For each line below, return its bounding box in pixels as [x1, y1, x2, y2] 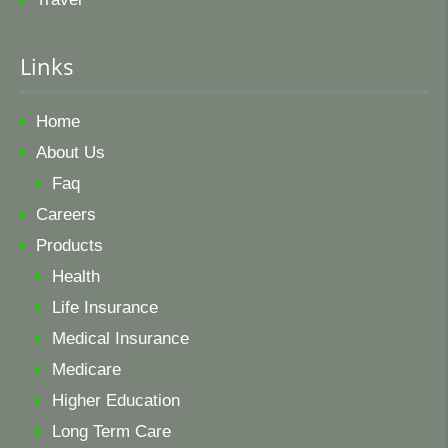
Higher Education [52, 390, 180, 410]
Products [36, 235, 103, 255]
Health [52, 266, 100, 286]
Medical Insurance [52, 328, 189, 348]
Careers [36, 204, 96, 224]
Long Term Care [52, 421, 171, 441]
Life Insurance [52, 297, 158, 317]
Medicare [52, 359, 121, 379]
